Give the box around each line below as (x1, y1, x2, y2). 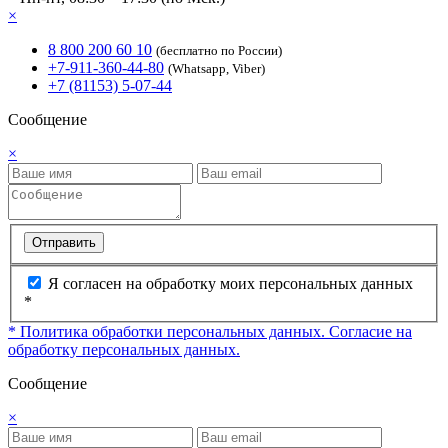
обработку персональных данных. (8, 340, 240, 358)
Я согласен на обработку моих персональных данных (48, 274, 413, 292)
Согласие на (329, 322, 412, 340)
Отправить (32, 234, 96, 250)
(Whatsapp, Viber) (168, 61, 265, 77)
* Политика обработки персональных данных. (8, 322, 329, 340)
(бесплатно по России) (156, 43, 282, 59)
